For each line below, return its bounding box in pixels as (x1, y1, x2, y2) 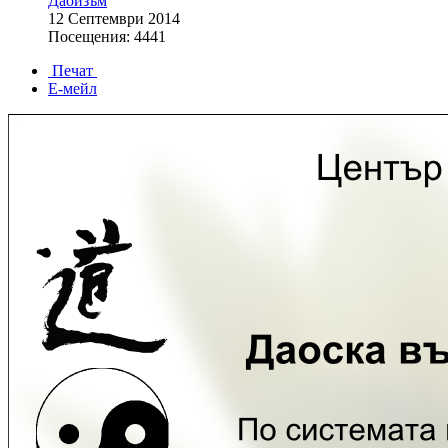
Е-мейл (48, 80, 97, 98)
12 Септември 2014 (48, 10, 180, 28)
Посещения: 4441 (48, 28, 166, 46)
